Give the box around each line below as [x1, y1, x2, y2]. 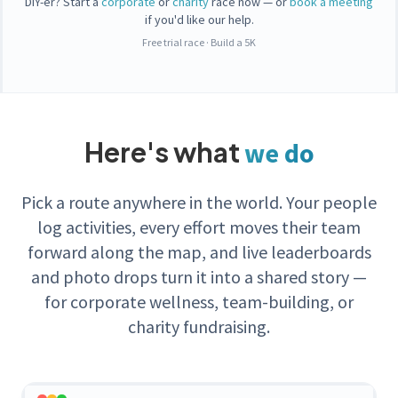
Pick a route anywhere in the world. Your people [21, 191, 377, 214]
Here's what [84, 135, 244, 170]
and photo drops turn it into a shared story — [31, 266, 367, 289]
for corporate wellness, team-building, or [44, 291, 354, 314]
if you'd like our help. [144, 12, 254, 28]
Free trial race [142, 36, 204, 50]
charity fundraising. [128, 315, 270, 338]
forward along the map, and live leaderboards [27, 241, 371, 264]
